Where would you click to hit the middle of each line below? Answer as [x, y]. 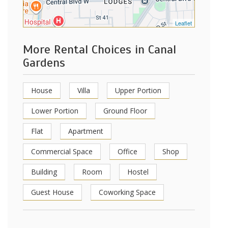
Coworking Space [127, 192]
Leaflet [183, 23]
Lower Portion [55, 111]
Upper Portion [138, 90]
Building [44, 172]
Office [127, 151]
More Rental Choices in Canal [99, 49]
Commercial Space [62, 151]
